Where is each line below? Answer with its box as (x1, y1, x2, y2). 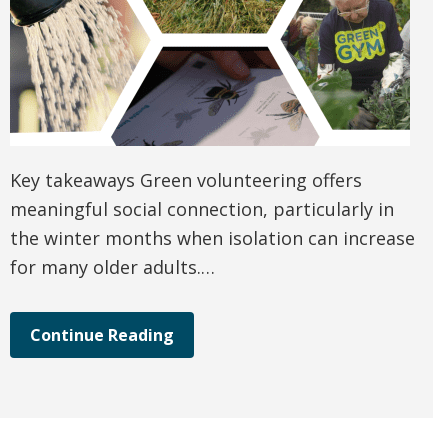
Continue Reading (30, 324, 174, 347)
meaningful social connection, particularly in (10, 197, 394, 222)
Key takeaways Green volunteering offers (10, 168, 362, 193)
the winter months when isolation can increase (10, 226, 415, 251)
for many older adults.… (10, 255, 215, 280)
